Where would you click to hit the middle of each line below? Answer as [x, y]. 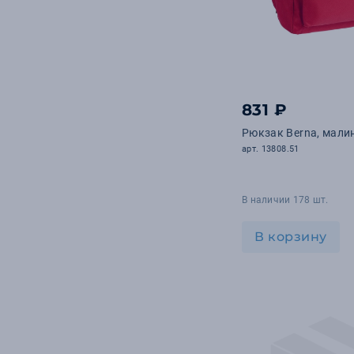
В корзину [291, 237]
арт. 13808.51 [271, 149]
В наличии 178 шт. [285, 200]
